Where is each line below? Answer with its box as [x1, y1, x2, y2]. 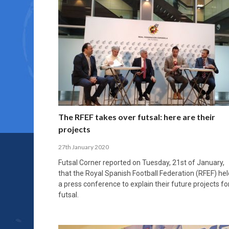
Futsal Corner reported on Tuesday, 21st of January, [58, 158, 224, 167]
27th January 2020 [58, 143, 109, 151]
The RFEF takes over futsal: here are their [58, 111, 215, 122]
